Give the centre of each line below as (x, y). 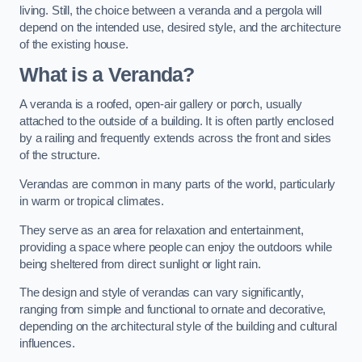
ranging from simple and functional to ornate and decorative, (173, 310)
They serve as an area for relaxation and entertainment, (162, 230)
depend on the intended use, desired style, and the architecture (180, 28)
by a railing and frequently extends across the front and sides (175, 139)
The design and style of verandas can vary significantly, (162, 293)
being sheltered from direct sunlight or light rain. (140, 264)
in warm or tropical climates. (92, 202)
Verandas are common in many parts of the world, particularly (178, 185)
